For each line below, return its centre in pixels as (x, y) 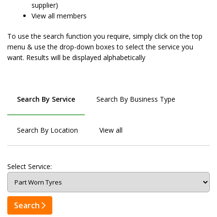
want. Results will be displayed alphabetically (76, 57)
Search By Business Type (136, 99)
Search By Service (46, 99)
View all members (59, 15)
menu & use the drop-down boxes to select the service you (100, 46)
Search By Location (47, 130)
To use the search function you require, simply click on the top (105, 36)
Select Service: (30, 166)
